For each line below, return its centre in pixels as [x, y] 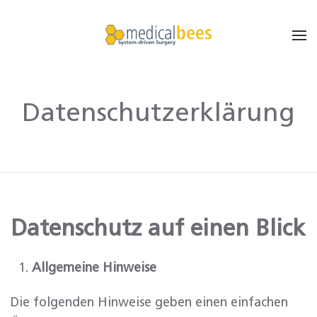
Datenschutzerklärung [158, 114]
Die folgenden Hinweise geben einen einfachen [149, 303]
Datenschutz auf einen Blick [158, 229]
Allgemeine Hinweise [94, 268]
